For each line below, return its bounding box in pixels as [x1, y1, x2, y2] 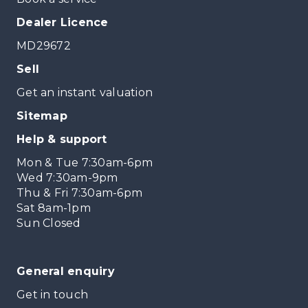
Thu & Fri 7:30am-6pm [16, 186, 142, 199]
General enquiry [16, 265, 115, 278]
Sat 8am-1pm [16, 201, 91, 214]
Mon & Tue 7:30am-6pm [16, 156, 153, 169]
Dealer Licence [16, 16, 109, 29]
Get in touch [16, 288, 88, 301]
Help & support [16, 133, 107, 146]
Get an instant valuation [16, 86, 153, 99]
